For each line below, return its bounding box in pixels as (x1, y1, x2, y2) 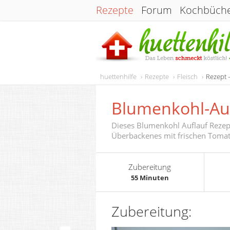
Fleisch (177, 72, 198, 81)
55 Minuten (130, 173, 169, 182)
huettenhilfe (100, 72, 137, 81)
